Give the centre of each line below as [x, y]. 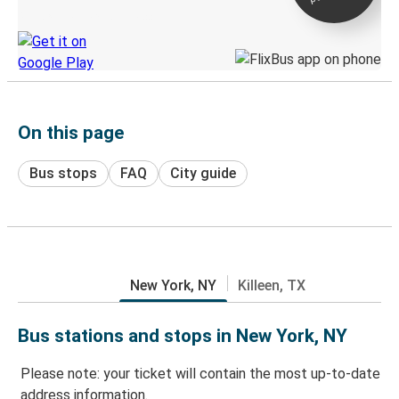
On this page [71, 132]
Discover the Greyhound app [85, 16]
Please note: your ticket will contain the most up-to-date [200, 374]
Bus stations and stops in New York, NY [183, 335]
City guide [203, 173]
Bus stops [63, 173]
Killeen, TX [271, 285]
